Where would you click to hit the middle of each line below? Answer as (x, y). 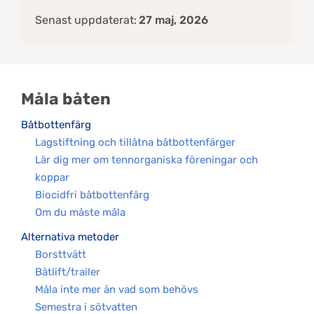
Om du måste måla (80, 212)
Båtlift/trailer (68, 272)
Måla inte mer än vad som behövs (117, 289)
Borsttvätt (61, 254)
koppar (52, 177)
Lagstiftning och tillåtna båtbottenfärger (135, 142)
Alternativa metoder (70, 237)
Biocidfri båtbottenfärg (92, 195)
